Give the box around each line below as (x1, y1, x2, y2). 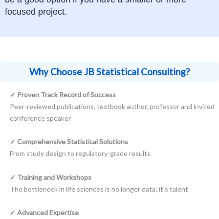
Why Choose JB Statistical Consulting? (29, 66, 190, 77)
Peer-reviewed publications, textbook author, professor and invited (10, 102, 215, 110)
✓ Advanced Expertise (10, 208, 79, 217)
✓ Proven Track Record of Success (10, 90, 116, 99)
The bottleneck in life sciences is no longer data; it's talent (10, 184, 188, 193)
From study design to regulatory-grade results (10, 149, 151, 157)
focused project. (5, 6, 67, 17)
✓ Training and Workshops (10, 173, 91, 181)
